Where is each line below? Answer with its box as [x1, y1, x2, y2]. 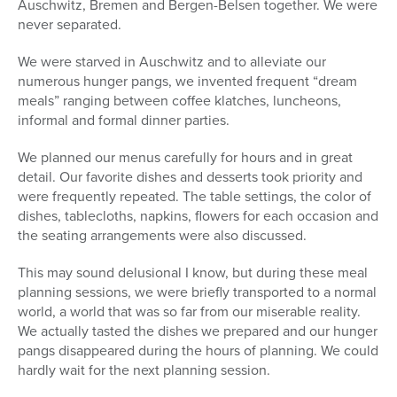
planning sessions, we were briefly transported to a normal [18, 282, 377, 303]
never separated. [18, 14, 121, 35]
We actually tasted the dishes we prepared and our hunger [18, 321, 378, 342]
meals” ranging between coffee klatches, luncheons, [18, 90, 341, 112]
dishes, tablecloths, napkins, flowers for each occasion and [18, 206, 378, 227]
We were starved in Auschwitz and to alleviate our [18, 51, 326, 73]
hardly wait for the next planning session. [18, 360, 270, 381]
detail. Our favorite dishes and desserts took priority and [18, 167, 362, 188]
